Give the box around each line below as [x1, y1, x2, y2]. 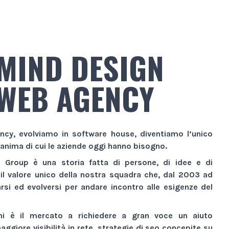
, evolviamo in [13, 128, 73, 139]
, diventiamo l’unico [134, 128, 213, 139]
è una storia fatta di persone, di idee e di [29, 157, 213, 167]
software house [72, 128, 134, 139]
